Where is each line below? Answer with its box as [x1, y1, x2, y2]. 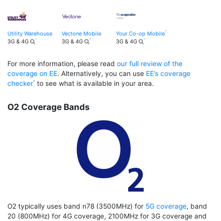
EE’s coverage [146, 70, 190, 78]
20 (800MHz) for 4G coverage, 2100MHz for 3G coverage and [7, 212, 207, 220]
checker [7, 79, 33, 88]
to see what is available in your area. [35, 79, 154, 88]
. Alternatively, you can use [57, 70, 146, 78]
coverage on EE [7, 70, 57, 78]
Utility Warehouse [7, 30, 52, 37]
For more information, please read [7, 60, 117, 68]
